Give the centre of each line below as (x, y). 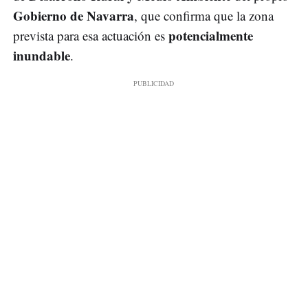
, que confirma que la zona (204, 16)
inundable (42, 56)
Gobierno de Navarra (74, 16)
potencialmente (211, 36)
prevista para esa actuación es (91, 36)
